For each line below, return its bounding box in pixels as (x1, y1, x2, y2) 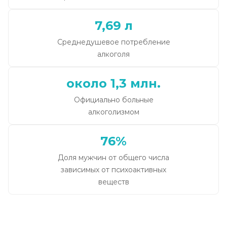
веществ (98, 177, 129, 186)
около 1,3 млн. (66, 76, 161, 91)
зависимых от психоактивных (61, 165, 166, 174)
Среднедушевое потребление (57, 37, 170, 47)
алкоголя (97, 50, 130, 59)
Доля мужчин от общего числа (58, 153, 169, 162)
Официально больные (73, 95, 154, 104)
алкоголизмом (88, 107, 139, 117)
